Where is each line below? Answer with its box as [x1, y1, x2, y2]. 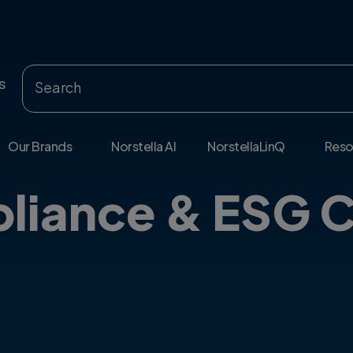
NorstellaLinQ [207, 138, 285, 155]
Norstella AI [111, 138, 176, 155]
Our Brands [8, 138, 72, 155]
